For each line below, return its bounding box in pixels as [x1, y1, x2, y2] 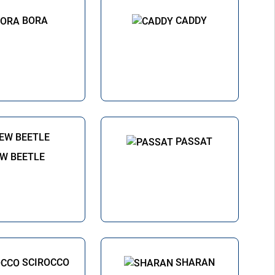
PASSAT [176, 136, 213, 147]
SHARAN [176, 257, 215, 268]
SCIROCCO [22, 257, 70, 268]
